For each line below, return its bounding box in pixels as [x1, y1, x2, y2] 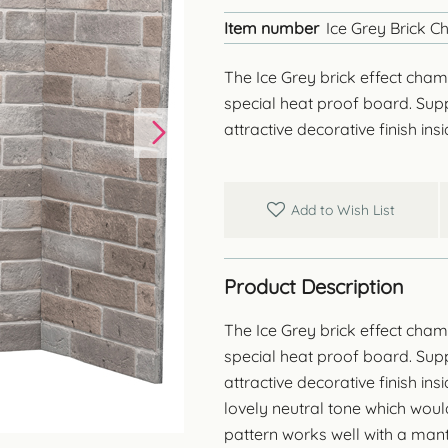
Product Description [224, 274, 404, 299]
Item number [224, 18, 319, 38]
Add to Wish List [291, 201, 395, 219]
